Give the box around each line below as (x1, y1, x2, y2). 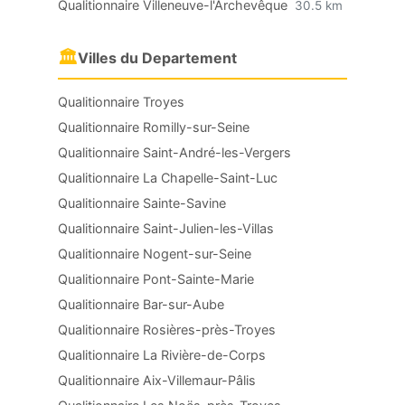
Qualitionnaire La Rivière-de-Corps (58, 347, 266, 363)
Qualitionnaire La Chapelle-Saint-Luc (58, 170, 278, 185)
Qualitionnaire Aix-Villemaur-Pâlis (58, 372, 256, 388)
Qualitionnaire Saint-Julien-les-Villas (58, 221, 274, 236)
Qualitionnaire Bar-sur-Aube (58, 297, 224, 312)
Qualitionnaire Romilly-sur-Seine (58, 119, 250, 135)
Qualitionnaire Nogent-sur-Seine (58, 246, 251, 261)
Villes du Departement (78, 49, 237, 67)
